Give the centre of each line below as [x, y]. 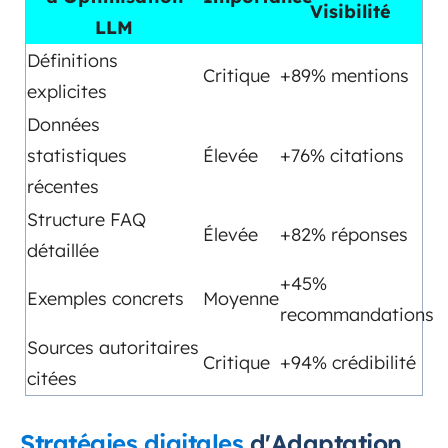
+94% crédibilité [348, 363]
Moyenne [241, 299]
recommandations [357, 315]
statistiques [77, 156]
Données [63, 125]
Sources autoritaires [113, 348]
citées [52, 379]
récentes [63, 187]
